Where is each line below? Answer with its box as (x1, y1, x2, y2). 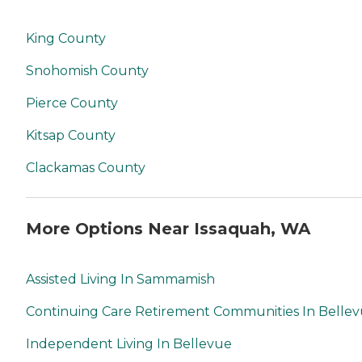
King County (26, 30, 106, 46)
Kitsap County (26, 127, 116, 143)
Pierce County (26, 95, 118, 111)
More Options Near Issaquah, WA (26, 219, 310, 239)
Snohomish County (26, 62, 149, 78)
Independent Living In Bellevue (26, 336, 232, 352)
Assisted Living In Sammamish (26, 271, 215, 288)
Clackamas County (26, 159, 145, 175)
